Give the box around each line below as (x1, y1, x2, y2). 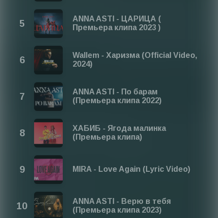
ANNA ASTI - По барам (73, 88, 158, 96)
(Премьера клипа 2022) (73, 96, 162, 105)
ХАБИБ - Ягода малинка (73, 124, 166, 133)
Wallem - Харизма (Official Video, (73, 51, 198, 60)
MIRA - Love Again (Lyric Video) (73, 165, 191, 174)
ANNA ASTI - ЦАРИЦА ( (73, 15, 162, 23)
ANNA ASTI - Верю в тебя (73, 197, 171, 206)
